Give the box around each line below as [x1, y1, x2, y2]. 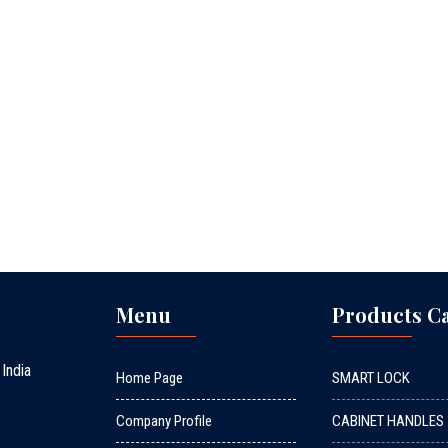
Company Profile [115, 412, 212, 430]
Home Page [115, 369, 183, 387]
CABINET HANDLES [332, 412, 445, 430]
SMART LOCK [332, 369, 411, 387]
